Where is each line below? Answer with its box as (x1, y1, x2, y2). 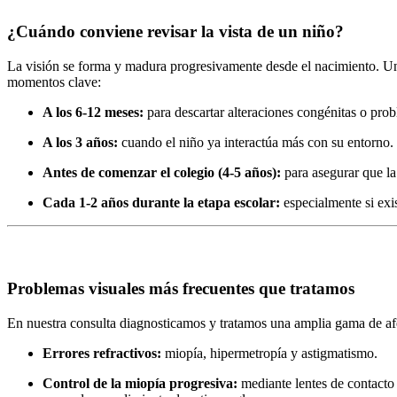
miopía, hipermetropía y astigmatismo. (161, 345, 378, 361)
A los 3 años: (43, 134, 118, 150)
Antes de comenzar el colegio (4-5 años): (43, 164, 281, 180)
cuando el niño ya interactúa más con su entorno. (118, 134, 393, 150)
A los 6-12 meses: (43, 104, 144, 120)
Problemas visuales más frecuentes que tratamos (7, 279, 359, 299)
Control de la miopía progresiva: (43, 375, 237, 391)
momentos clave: (7, 74, 101, 90)
